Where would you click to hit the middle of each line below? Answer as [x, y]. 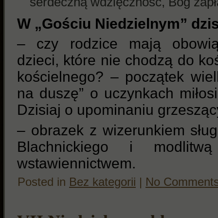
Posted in [43, 182]
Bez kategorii [102, 182]
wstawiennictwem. [76, 163]
